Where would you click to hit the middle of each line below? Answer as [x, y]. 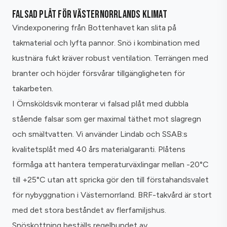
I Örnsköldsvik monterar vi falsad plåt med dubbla [100, 104]
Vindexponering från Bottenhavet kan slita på [94, 28]
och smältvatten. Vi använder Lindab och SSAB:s [100, 134]
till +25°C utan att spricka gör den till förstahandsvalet [110, 180]
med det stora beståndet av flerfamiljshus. [89, 210]
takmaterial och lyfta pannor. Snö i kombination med [106, 43]
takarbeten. [33, 89]
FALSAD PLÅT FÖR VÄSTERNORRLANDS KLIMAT [90, 15]
